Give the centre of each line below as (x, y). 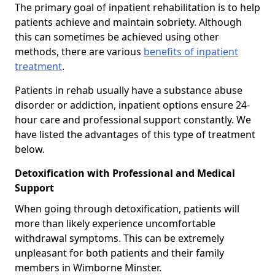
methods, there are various (79, 51)
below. (30, 149)
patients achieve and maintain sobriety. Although (128, 22)
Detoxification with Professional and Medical (125, 173)
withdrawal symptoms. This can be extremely (119, 238)
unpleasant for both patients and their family (119, 253)
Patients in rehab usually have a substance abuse (129, 90)
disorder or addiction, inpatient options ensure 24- (132, 105)
